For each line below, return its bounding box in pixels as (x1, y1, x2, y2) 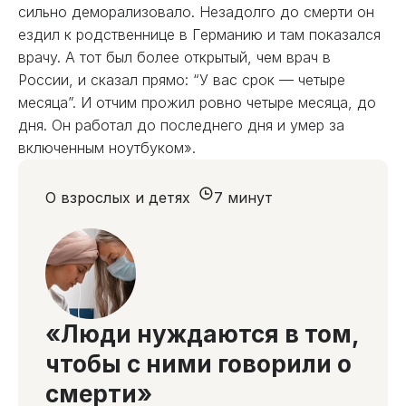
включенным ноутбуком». (18, 139, 196, 157)
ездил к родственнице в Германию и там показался (18, 25, 381, 43)
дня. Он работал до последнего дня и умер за (18, 116, 344, 134)
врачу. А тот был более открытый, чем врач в (18, 48, 331, 66)
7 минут (214, 188, 273, 207)
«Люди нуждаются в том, (45, 320, 359, 348)
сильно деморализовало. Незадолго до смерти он (18, 3, 374, 21)
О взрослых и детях (45, 188, 190, 207)
